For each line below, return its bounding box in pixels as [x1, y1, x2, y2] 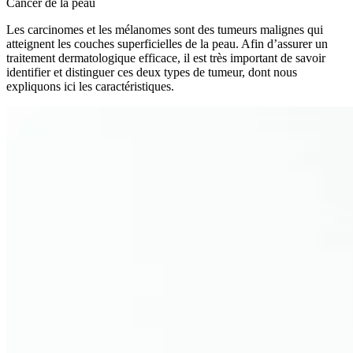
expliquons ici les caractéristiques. [6, 79, 174, 93]
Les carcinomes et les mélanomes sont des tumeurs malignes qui [6, 22, 323, 36]
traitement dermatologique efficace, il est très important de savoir [6, 50, 325, 65]
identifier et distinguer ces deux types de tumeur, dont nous [6, 65, 297, 79]
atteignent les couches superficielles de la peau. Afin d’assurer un [6, 36, 328, 50]
